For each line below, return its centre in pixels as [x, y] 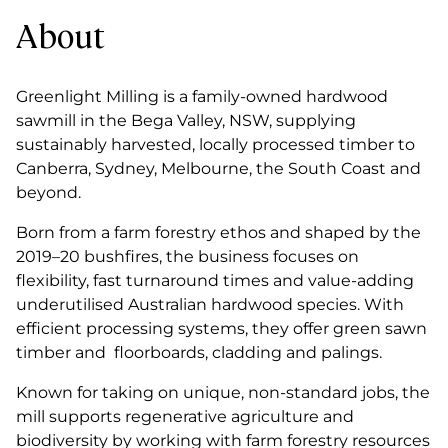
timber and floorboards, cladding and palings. [201, 352]
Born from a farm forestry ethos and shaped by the [218, 232]
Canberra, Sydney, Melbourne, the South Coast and [218, 168]
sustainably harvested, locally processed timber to [215, 144]
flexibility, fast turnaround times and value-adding [215, 280]
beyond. [50, 192]
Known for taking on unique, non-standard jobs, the [223, 392]
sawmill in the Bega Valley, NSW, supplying [186, 120]
